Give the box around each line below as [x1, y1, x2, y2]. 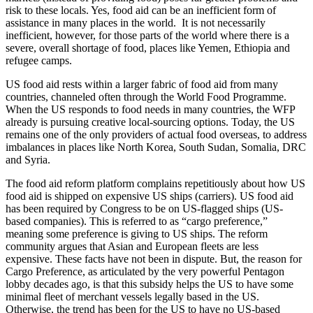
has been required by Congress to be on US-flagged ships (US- [6, 202, 283, 214]
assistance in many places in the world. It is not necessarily [6, 16, 265, 29]
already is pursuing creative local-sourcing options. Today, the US [6, 115, 295, 128]
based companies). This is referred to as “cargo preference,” [6, 214, 268, 227]
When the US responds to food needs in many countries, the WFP [6, 103, 295, 115]
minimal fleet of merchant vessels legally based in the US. [6, 290, 259, 303]
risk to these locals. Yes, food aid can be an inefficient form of [6, 3, 276, 16]
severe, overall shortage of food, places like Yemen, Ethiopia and [6, 41, 290, 54]
